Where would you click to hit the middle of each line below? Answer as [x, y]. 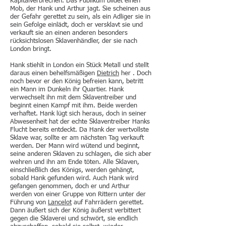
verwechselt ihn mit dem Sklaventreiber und [73, 98]
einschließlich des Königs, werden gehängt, [72, 170]
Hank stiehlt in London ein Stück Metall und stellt [79, 65]
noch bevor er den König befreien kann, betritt [77, 81]
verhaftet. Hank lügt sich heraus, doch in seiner [78, 114]
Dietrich [108, 73]
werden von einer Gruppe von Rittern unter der [78, 194]
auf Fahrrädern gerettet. [108, 203]
